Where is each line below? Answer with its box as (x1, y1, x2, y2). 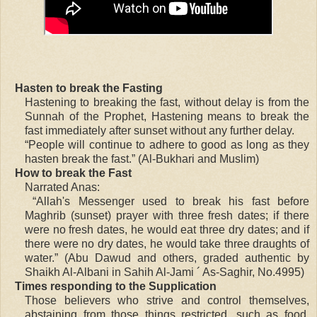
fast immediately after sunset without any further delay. (25, 124, 294, 137)
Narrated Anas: (25, 180, 100, 193)
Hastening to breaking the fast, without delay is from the (25, 96, 309, 108)
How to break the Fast (15, 166, 132, 179)
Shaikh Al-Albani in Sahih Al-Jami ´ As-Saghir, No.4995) (25, 265, 304, 278)
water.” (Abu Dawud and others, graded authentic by (25, 251, 309, 264)
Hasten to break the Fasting (15, 81, 163, 94)
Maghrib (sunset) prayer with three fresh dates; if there (25, 209, 309, 221)
